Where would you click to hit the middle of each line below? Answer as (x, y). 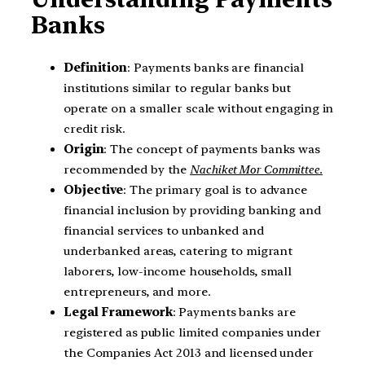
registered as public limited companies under (192, 332)
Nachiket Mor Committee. (256, 169)
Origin (84, 149)
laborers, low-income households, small (178, 271)
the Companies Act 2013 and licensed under (189, 353)
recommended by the (127, 169)
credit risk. (95, 129)
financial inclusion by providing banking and (192, 210)
